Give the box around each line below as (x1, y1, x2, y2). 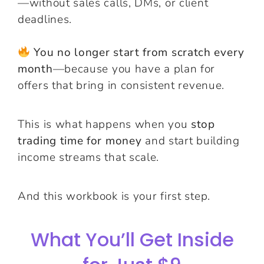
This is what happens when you (18, 117, 191, 132)
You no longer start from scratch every (34, 45, 245, 60)
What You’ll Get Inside (30, 226, 234, 253)
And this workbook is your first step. (18, 189, 210, 204)
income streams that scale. (18, 150, 160, 165)
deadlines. (18, 12, 72, 27)
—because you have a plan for (52, 61, 216, 77)
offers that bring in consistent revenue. (18, 78, 225, 93)
